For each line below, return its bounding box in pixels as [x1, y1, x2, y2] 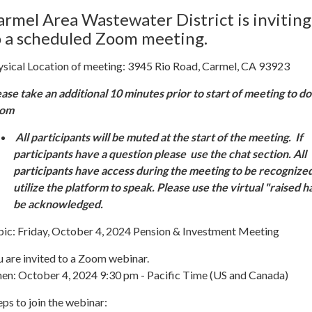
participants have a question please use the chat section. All [13, 147, 306, 160]
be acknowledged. [13, 197, 105, 210]
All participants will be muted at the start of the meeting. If [15, 130, 303, 143]
